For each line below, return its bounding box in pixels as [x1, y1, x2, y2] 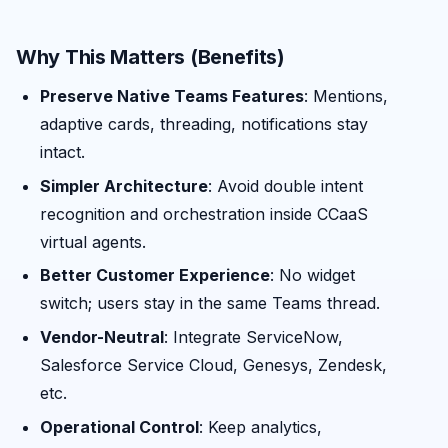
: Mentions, [304, 86, 388, 107]
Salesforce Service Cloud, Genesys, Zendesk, [40, 355, 387, 376]
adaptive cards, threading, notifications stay [40, 114, 368, 135]
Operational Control [40, 416, 199, 437]
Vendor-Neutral [40, 327, 164, 348]
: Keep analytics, [199, 416, 322, 437]
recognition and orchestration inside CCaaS [40, 203, 368, 224]
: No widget [270, 265, 355, 286]
